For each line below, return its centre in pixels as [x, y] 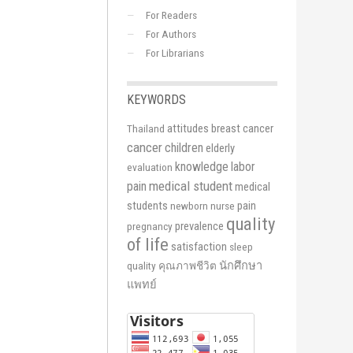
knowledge [202, 166]
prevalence [199, 226]
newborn [189, 205]
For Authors [171, 33]
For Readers [171, 15]
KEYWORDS [156, 99]
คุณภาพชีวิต [188, 265]
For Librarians [175, 52]
